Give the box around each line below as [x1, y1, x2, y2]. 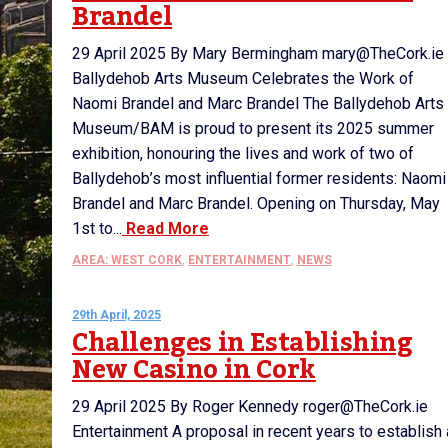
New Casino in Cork [72, 345, 316, 395]
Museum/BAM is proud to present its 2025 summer [72, 119, 434, 138]
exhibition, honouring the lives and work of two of [72, 144, 414, 163]
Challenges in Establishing [72, 318, 413, 368]
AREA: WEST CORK [72, 253, 182, 267]
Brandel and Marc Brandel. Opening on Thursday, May [72, 194, 440, 213]
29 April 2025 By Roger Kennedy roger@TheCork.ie [72, 397, 428, 416]
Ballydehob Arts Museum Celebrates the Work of [72, 69, 414, 88]
